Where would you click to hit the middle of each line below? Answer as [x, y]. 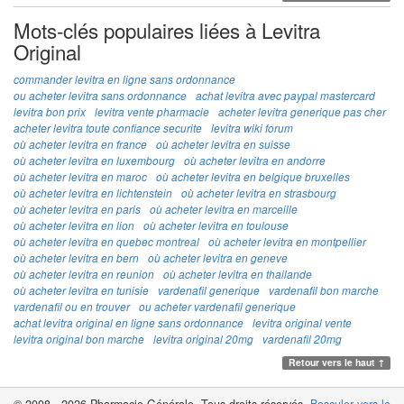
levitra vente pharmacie [152, 111]
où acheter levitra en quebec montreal [106, 241]
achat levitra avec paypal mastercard [285, 95]
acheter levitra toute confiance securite [108, 128]
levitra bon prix [50, 111]
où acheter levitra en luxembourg [94, 160]
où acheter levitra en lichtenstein [93, 193]
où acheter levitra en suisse [223, 144]
